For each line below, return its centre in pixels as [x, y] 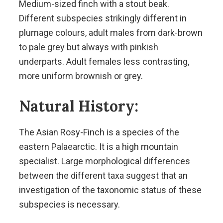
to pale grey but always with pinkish [88, 47]
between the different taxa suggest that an [103, 175]
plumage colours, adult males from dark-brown [111, 32]
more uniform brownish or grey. [81, 76]
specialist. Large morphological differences [104, 161]
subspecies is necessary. [69, 204]
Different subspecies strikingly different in [103, 18]
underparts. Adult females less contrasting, [104, 61]
